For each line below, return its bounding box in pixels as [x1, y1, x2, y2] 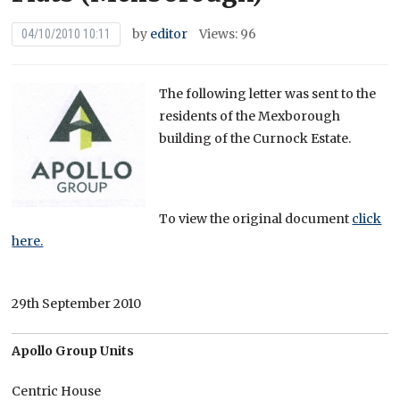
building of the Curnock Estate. [159, 130, 352, 147]
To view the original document [159, 211, 353, 228]
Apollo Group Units [12, 343, 135, 360]
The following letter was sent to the [159, 86, 377, 103]
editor [150, 26, 188, 43]
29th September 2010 [12, 296, 142, 312]
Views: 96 [199, 26, 257, 43]
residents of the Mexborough [159, 108, 341, 125]
